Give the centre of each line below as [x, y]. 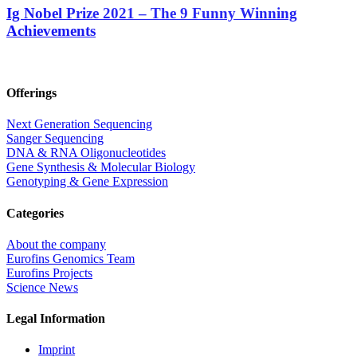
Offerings [31, 93]
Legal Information [56, 319]
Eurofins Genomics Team [71, 258]
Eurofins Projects [49, 273]
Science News [42, 287]
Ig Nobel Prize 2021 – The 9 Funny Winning [152, 14]
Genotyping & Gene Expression [87, 182]
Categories [35, 213]
